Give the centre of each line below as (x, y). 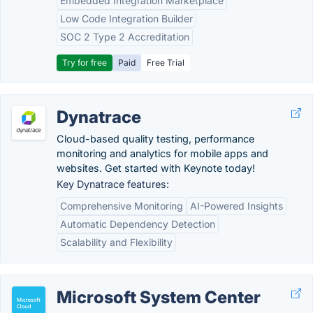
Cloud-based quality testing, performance (155, 139)
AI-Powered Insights (236, 206)
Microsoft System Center (159, 297)
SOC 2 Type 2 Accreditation (125, 37)
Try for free (85, 63)
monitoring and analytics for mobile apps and (162, 153)
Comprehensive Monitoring (122, 206)
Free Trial (166, 63)
